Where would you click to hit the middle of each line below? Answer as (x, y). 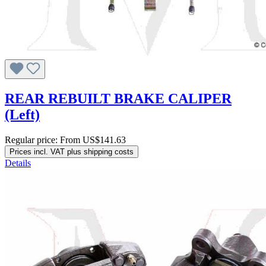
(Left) (22, 115)
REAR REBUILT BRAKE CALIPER (118, 99)
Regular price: (32, 140)
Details (18, 163)
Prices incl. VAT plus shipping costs (72, 152)
